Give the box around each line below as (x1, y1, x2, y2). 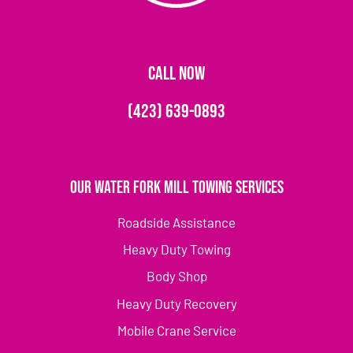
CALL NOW (148, 61, 205, 85)
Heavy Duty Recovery (116, 295, 237, 311)
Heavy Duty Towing (122, 241, 231, 258)
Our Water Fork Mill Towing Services (69, 176, 284, 199)
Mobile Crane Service (117, 322, 236, 339)
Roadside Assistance (117, 214, 236, 230)
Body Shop (146, 268, 207, 284)
